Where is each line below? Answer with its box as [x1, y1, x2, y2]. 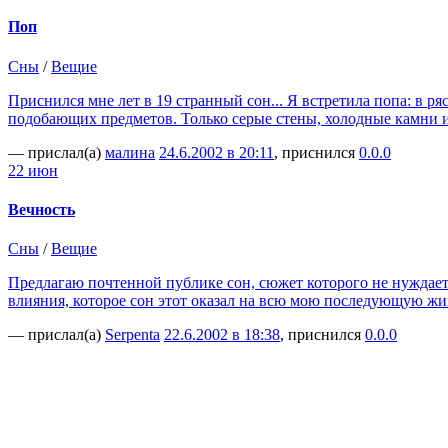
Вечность [8, 200, 75, 218]
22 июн [8, 161, 58, 179]
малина [105, 143, 155, 161]
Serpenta [105, 326, 160, 344]
